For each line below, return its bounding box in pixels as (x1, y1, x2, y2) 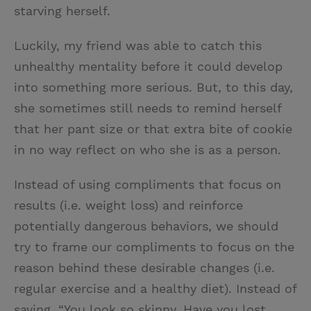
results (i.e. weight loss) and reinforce (14, 198, 243, 213)
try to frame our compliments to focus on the (14, 239, 294, 255)
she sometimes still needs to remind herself (14, 101, 281, 116)
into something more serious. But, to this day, (14, 80, 293, 95)
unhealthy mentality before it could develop (14, 59, 283, 74)
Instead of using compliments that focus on (14, 177, 281, 192)
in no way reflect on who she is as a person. (14, 142, 281, 158)
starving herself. (14, 3, 110, 19)
